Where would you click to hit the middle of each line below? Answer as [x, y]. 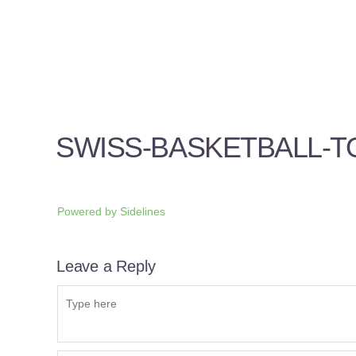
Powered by [89, 212]
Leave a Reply [106, 267]
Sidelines [143, 212]
